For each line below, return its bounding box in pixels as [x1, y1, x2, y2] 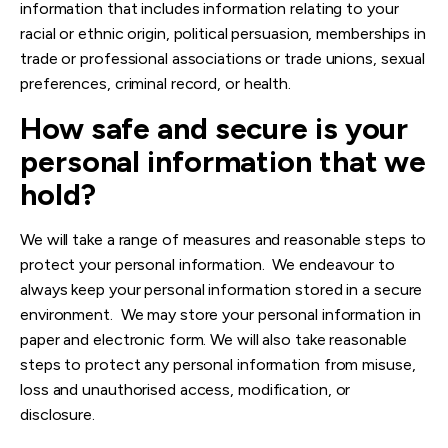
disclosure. [20, 405, 99, 425]
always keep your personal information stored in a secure [20, 280, 423, 300]
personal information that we [20, 143, 427, 181]
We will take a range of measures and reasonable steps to [20, 230, 427, 250]
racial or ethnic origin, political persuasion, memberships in [20, 24, 426, 44]
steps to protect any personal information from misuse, [20, 355, 416, 375]
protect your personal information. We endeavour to [20, 255, 395, 275]
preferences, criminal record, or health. [20, 74, 291, 94]
